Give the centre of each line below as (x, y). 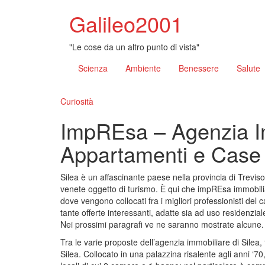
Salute (248, 68)
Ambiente (143, 68)
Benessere (199, 68)
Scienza (93, 68)
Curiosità (77, 101)
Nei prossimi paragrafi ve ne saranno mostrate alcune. (162, 224)
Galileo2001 (126, 23)
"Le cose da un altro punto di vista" (134, 47)
